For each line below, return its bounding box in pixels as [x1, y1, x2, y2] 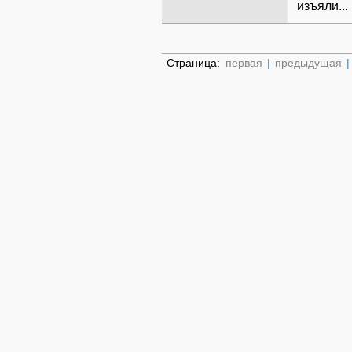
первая [225, 57, 262, 69]
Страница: [167, 57, 223, 69]
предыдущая [275, 57, 342, 69]
